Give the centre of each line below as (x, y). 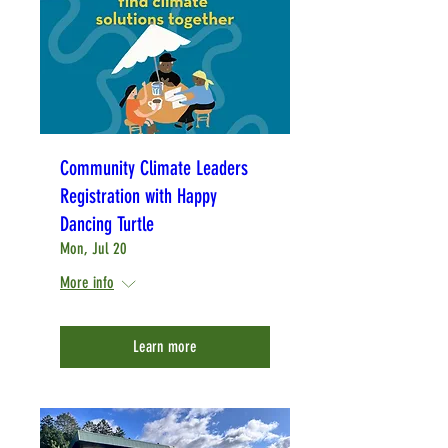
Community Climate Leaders (154, 168)
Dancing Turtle (107, 224)
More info (87, 283)
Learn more (165, 347)
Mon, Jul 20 (93, 249)
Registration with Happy (138, 196)
